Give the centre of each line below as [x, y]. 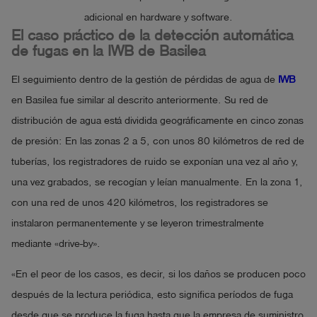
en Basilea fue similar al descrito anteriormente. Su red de [140, 100]
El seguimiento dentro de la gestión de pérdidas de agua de [145, 79]
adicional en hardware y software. [158, 17]
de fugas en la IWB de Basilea [109, 51]
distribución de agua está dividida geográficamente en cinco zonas [157, 120]
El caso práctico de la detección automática [152, 35]
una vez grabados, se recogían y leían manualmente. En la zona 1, [157, 182]
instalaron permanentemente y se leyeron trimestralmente [138, 223]
